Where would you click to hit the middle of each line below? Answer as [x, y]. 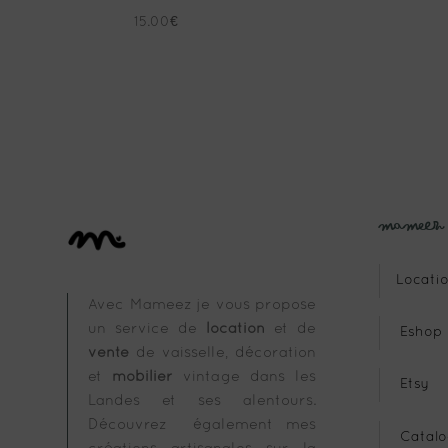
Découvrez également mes [202, 425]
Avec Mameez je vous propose [202, 305]
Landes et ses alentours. [202, 401]
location [236, 329]
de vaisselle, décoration [223, 353]
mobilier [143, 377]
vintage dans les [245, 377]
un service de [147, 329]
